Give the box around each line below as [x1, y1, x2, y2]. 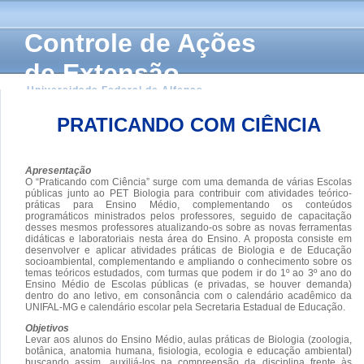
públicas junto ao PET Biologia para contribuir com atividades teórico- [25, 187, 352, 199]
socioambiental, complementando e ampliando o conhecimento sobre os [25, 255, 352, 267]
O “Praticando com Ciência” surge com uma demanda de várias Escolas [25, 175, 352, 188]
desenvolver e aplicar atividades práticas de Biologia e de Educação [25, 244, 352, 256]
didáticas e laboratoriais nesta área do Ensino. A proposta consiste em [25, 232, 352, 245]
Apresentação [25, 164, 91, 176]
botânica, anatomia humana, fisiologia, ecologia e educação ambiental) [25, 344, 352, 357]
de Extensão [24, 58, 180, 88]
